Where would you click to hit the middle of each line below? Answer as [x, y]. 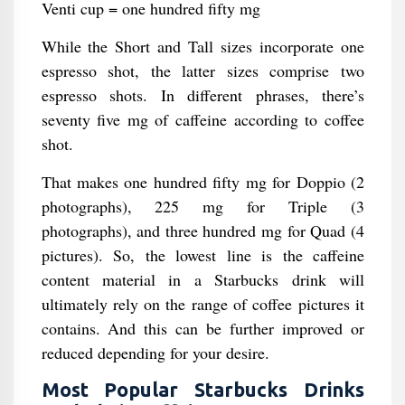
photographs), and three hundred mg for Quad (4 [202, 231]
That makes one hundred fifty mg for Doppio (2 [202, 182]
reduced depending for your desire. [155, 353]
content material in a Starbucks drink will [202, 279]
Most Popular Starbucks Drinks [202, 390]
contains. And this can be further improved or [202, 328]
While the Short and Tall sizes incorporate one [202, 46]
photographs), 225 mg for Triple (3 [202, 206]
